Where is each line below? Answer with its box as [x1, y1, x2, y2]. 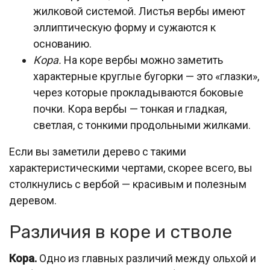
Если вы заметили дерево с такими [9, 145, 186, 158]
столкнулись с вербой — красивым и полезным [9, 178, 246, 190]
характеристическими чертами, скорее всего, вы [9, 162, 253, 174]
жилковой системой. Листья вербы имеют [33, 5, 245, 17]
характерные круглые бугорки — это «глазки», [33, 70, 259, 83]
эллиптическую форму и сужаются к [33, 21, 216, 34]
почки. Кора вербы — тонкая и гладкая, [33, 102, 227, 115]
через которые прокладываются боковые [33, 86, 243, 99]
